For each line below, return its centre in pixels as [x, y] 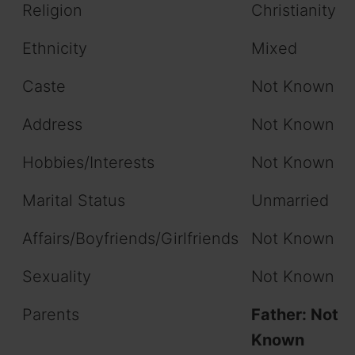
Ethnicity [55, 49]
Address [52, 125]
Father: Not [295, 315]
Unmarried [290, 201]
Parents [51, 315]
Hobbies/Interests [88, 163]
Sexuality [57, 277]
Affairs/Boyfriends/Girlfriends [130, 239]
